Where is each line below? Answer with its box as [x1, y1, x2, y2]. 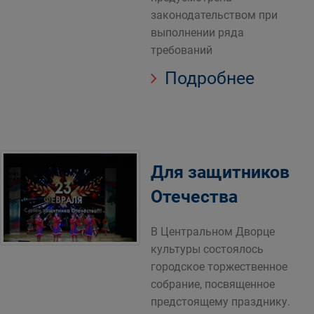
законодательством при [151, 8, 278, 22]
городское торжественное [151, 260, 287, 273]
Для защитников [151, 162, 289, 182]
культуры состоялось [151, 243, 264, 256]
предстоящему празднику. [151, 295, 290, 308]
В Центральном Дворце [151, 225, 275, 238]
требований [151, 43, 212, 57]
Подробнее [161, 68, 254, 88]
